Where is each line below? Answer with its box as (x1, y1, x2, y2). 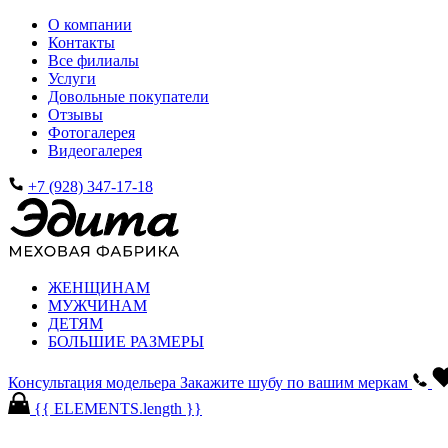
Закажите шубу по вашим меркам (180, 374, 412, 391)
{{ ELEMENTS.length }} (34, 400, 202, 417)
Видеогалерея (48, 142, 142, 159)
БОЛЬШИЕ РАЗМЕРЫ (48, 333, 204, 350)
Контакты (48, 34, 115, 51)
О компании (48, 16, 132, 33)
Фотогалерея (48, 124, 135, 141)
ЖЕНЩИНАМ (48, 279, 150, 296)
